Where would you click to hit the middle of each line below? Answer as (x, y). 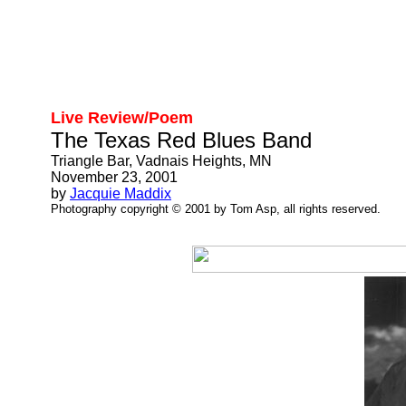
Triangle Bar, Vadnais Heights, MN (161, 161)
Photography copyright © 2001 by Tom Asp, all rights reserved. (216, 209)
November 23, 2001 (114, 177)
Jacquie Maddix (121, 193)
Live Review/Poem (122, 118)
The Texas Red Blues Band (181, 140)
